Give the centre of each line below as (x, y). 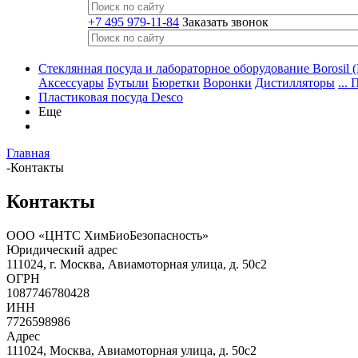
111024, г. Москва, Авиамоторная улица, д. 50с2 (137, 264)
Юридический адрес (62, 249)
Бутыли (128, 83)
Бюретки (176, 83)
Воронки (227, 83)
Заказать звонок (225, 22)
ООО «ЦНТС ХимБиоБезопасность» (107, 235)
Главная (28, 153)
